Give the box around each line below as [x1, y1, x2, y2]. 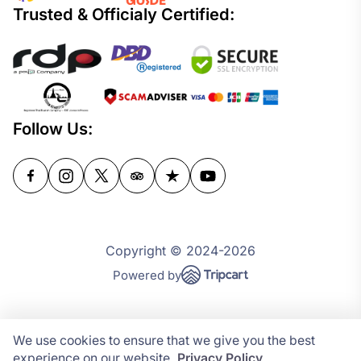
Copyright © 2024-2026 [106, 243, 255, 259]
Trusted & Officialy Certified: [13, 3, 234, 24]
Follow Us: [13, 118, 93, 139]
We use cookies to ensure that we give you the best [13, 333, 315, 348]
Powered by [113, 268, 181, 284]
